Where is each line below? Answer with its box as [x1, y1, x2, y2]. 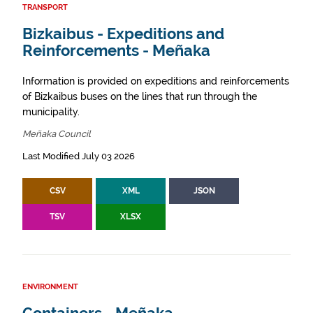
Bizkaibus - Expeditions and [22, 25, 224, 43]
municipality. [22, 106, 80, 117]
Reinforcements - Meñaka [22, 42, 210, 59]
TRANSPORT [22, 3, 68, 12]
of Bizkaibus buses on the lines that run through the [22, 91, 257, 102]
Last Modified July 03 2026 [22, 151, 135, 161]
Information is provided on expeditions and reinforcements [22, 75, 289, 87]
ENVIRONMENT [22, 282, 78, 291]
